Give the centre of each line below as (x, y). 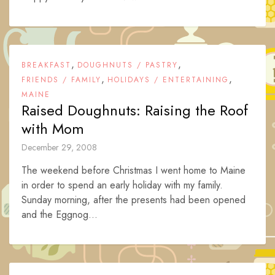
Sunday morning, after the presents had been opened (134, 200)
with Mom (53, 129)
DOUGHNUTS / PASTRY (128, 65)
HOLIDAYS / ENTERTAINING (168, 80)
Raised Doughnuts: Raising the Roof (135, 110)
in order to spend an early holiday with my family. (122, 185)
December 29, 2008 (59, 147)
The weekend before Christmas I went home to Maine (134, 170)
